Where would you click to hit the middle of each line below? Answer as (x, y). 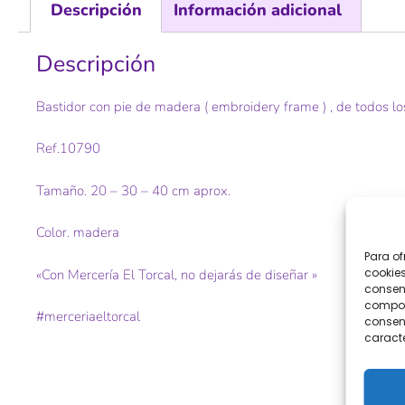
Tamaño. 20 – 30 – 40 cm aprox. (133, 190)
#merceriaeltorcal (88, 317)
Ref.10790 (68, 149)
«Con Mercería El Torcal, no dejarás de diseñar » (177, 274)
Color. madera (78, 233)
